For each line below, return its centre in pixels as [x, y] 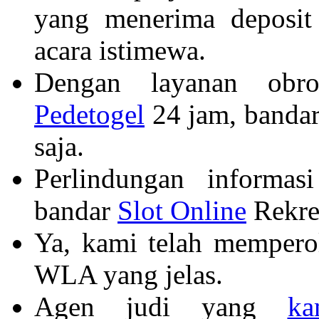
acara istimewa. [120, 50]
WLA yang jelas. [129, 274]
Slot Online [182, 210]
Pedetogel [89, 114]
